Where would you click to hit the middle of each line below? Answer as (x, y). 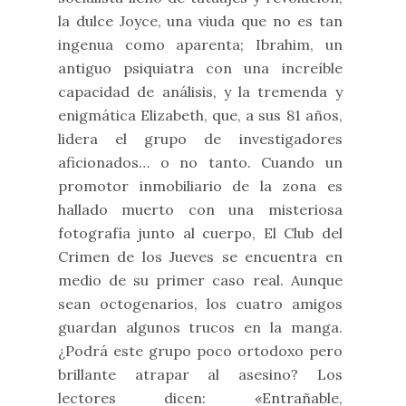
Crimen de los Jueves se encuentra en (200, 256)
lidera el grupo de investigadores (200, 138)
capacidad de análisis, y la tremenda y (200, 91)
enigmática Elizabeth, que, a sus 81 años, (200, 115)
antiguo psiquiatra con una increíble (200, 68)
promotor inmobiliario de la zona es (200, 185)
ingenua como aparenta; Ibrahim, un (200, 44)
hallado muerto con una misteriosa (200, 209)
